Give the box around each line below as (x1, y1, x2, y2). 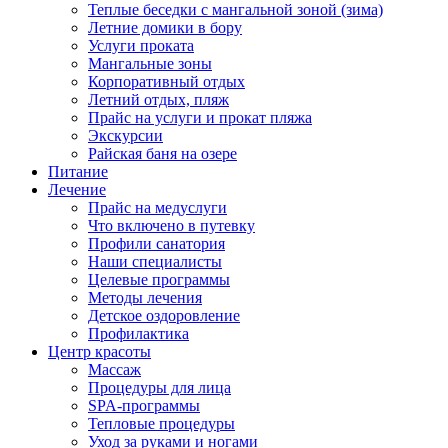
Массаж (88, 361, 141, 378)
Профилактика (88, 325, 189, 342)
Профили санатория (88, 235, 225, 252)
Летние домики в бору (88, 19, 242, 36)
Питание (48, 163, 108, 180)
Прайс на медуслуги (88, 199, 227, 216)
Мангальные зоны (88, 55, 212, 72)
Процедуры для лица (88, 379, 231, 396)
